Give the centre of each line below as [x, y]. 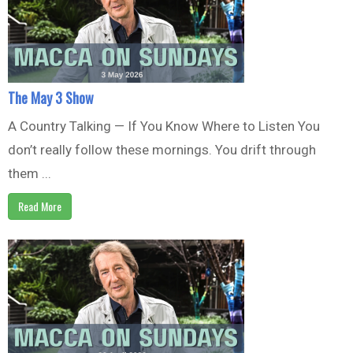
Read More [40, 206]
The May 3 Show [51, 97]
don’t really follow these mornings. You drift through [162, 149]
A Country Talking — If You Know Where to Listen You [164, 126]
